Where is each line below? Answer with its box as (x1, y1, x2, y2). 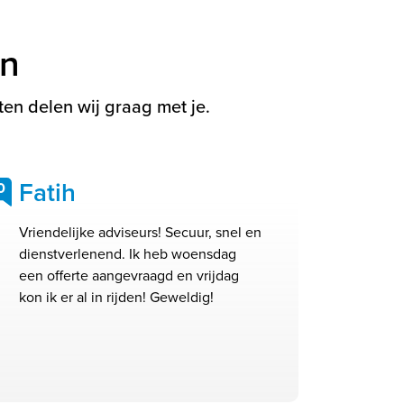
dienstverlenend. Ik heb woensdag (19, 243, 236, 265)
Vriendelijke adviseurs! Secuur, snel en (19, 222, 262, 243)
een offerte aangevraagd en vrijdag (19, 265, 239, 287)
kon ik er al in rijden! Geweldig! (19, 287, 214, 308)
